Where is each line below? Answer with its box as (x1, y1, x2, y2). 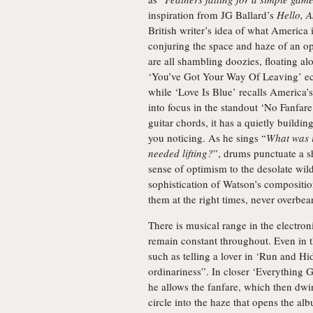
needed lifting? (148, 146, 213, 160)
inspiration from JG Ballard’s (148, 8, 277, 22)
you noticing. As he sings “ (148, 131, 266, 145)
